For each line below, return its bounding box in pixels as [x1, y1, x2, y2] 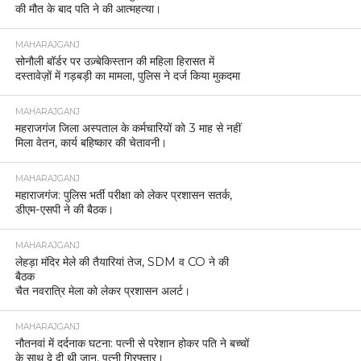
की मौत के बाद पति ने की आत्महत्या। [15, 2, 161, 17]
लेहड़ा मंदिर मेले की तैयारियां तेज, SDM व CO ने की [15, 255, 229, 270]
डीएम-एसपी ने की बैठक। [15, 202, 114, 218]
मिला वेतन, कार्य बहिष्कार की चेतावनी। [15, 135, 167, 151]
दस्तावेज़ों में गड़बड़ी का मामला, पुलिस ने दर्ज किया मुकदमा [15, 68, 240, 84]
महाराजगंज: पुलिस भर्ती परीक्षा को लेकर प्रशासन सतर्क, [15, 188, 232, 203]
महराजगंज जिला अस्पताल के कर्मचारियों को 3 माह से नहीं [15, 121, 241, 136]
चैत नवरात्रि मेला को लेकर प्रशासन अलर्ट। [15, 284, 190, 299]
